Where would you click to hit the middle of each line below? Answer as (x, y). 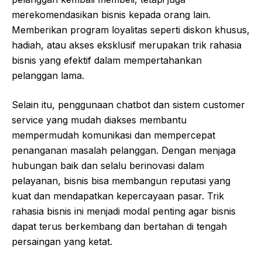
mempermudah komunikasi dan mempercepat (113, 135)
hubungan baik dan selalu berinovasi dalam (108, 166)
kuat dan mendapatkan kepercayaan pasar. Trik (118, 196)
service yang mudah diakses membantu (99, 120)
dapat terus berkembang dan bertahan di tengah (119, 227)
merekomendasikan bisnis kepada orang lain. (111, 15)
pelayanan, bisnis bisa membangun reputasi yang (121, 181)
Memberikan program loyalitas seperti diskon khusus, (131, 30)
